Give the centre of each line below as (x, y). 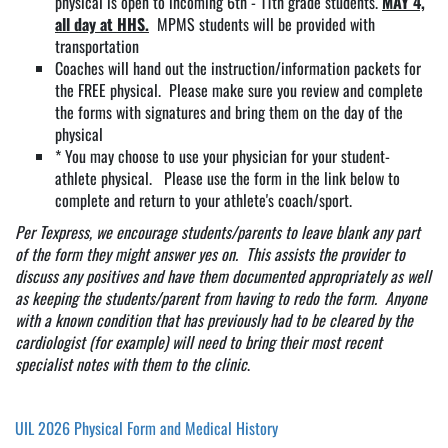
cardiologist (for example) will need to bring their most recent (198, 342)
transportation (97, 46)
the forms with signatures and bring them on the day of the (229, 112)
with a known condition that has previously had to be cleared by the (214, 320)
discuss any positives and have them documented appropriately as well (223, 276)
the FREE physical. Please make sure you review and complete (239, 90)
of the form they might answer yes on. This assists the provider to (210, 254)
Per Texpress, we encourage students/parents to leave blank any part (217, 232)
